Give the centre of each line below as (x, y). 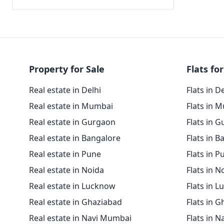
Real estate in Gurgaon (72, 122)
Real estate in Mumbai (71, 106)
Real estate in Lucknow (72, 186)
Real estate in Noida (66, 170)
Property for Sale (67, 69)
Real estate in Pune (65, 154)
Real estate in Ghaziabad (75, 202)
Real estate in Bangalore (75, 138)
